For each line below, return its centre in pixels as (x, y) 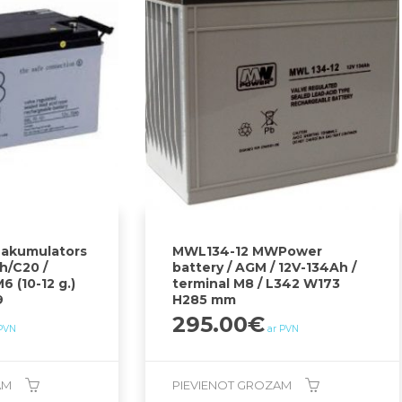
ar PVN (284, 329)
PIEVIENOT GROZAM (232, 385)
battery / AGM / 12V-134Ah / (265, 268)
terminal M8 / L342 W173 (257, 284)
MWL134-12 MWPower (248, 252)
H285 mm (205, 300)
